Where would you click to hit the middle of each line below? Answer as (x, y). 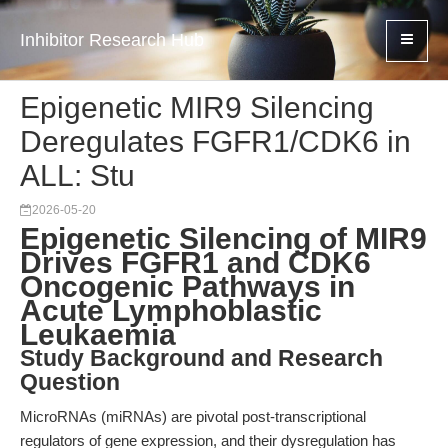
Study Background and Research (201, 358)
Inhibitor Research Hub (112, 40)
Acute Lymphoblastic (171, 310)
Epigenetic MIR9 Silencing (197, 107)
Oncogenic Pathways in (187, 286)
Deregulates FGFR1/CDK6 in (215, 141)
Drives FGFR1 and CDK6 (195, 262)
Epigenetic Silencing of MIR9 (223, 238)
